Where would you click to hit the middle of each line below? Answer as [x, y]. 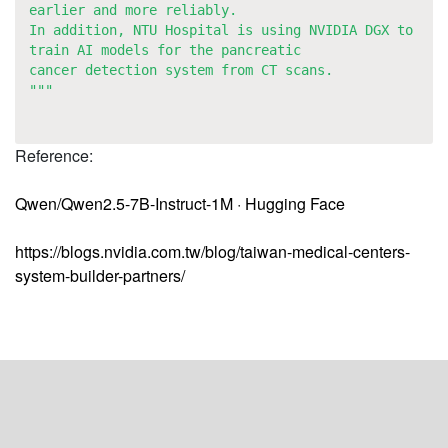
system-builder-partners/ [100, 276]
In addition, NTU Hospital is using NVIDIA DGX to [220, 29]
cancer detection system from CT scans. [180, 69]
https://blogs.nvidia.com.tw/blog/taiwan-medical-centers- [212, 252]
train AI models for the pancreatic [168, 49]
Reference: [54, 156]
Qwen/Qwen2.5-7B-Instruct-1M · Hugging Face [180, 204]
